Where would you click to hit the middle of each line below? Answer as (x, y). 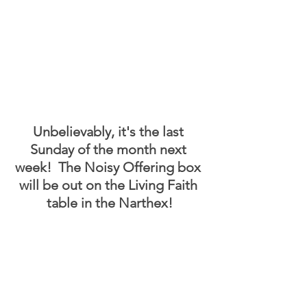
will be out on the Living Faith (110, 185)
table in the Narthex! (110, 202)
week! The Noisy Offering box (110, 167)
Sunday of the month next (110, 149)
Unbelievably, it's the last (110, 131)
